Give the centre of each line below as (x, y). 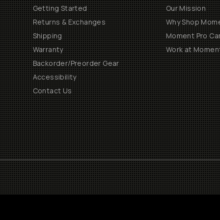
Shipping (47, 36)
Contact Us (52, 91)
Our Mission (186, 8)
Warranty (48, 49)
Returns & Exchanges (69, 22)
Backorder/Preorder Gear (76, 63)
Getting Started (60, 8)
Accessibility (55, 77)
